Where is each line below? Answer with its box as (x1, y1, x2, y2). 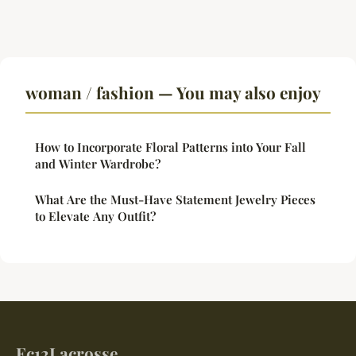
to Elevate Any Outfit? (35, 207, 156, 224)
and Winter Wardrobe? (35, 155, 161, 172)
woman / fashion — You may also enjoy (25, 80, 321, 103)
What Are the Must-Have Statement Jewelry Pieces (35, 191, 315, 207)
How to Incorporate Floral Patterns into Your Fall (35, 138, 306, 155)
